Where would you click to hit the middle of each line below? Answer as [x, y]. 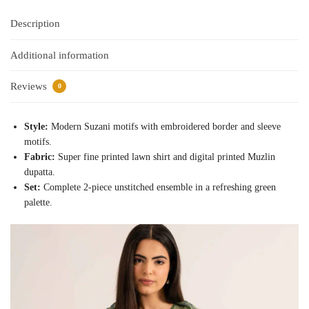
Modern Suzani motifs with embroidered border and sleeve [165, 127]
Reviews [30, 87]
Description [35, 24]
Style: [36, 127]
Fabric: [40, 157]
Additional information [60, 55]
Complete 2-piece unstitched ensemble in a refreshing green [158, 188]
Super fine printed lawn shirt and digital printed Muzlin [165, 157]
